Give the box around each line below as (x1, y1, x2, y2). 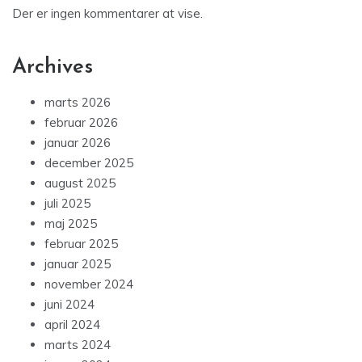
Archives (12, 56, 93, 78)
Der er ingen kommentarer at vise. (12, 5, 203, 21)
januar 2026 (44, 134, 111, 150)
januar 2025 (44, 255, 111, 271)
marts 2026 (44, 94, 111, 110)
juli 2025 (44, 195, 90, 211)
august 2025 (44, 175, 116, 191)
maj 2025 (44, 215, 97, 231)
